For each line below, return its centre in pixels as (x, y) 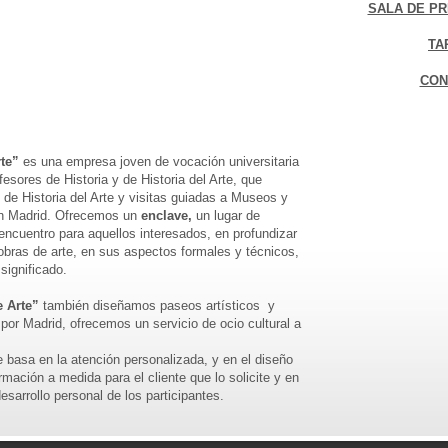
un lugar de (226, 215)
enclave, (166, 215)
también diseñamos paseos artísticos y (157, 305)
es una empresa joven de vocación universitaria (159, 161)
